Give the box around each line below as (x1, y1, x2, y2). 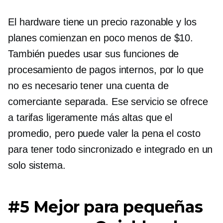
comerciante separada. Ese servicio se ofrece (8, 96, 208, 107)
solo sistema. (8, 159, 66, 171)
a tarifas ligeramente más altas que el (8, 111, 173, 123)
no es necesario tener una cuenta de (8, 80, 169, 91)
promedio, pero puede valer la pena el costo (8, 127, 201, 139)
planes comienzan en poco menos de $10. (8, 32, 194, 43)
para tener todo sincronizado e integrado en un (8, 143, 213, 155)
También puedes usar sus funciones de (8, 48, 179, 59)
